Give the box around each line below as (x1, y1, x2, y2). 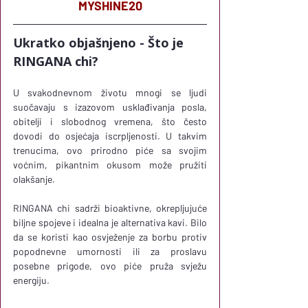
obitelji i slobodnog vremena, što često (13, 115, 207, 127)
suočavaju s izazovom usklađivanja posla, (13, 100, 207, 113)
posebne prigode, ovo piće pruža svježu (13, 259, 207, 272)
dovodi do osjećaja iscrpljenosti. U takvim (13, 129, 207, 142)
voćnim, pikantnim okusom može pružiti (13, 158, 207, 170)
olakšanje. (13, 173, 57, 185)
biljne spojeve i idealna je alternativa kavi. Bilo (13, 216, 207, 228)
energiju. (13, 274, 49, 286)
